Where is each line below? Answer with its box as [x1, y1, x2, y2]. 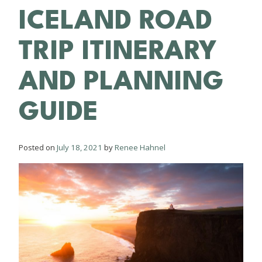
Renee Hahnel [115, 142, 166, 153]
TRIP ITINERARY [19, 36, 217, 65]
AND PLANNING [19, 67, 224, 95]
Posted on [19, 142, 57, 153]
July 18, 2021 [57, 142, 102, 153]
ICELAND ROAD [19, 6, 212, 35]
